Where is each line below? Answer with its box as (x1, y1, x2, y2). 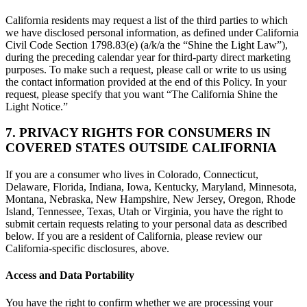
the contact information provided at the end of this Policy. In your (5, 75, 286, 88)
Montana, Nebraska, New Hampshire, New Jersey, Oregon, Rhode (5, 193, 295, 206)
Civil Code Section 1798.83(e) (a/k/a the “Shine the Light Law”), (5, 38, 288, 51)
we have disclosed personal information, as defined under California (5, 26, 299, 38)
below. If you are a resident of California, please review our (5, 230, 262, 243)
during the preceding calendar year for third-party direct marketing (5, 51, 291, 63)
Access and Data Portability (5, 269, 134, 282)
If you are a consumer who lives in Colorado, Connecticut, (5, 169, 258, 181)
